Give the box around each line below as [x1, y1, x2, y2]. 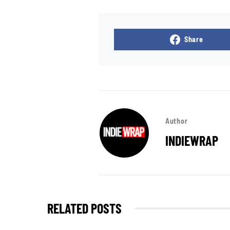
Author [165, 117, 188, 126]
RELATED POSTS [47, 200, 122, 217]
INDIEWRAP [165, 132, 218, 149]
